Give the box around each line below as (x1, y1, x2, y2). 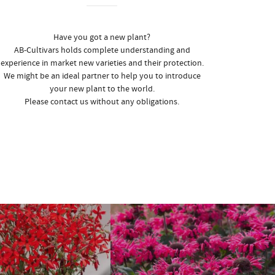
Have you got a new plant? (53, 32, 150, 43)
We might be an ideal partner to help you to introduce (3, 71, 201, 82)
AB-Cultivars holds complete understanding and (14, 45, 190, 56)
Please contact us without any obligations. (25, 96, 179, 107)
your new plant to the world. (49, 83, 155, 95)
